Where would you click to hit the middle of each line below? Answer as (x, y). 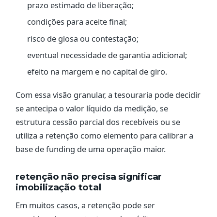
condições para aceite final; (77, 22)
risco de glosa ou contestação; (83, 38)
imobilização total (58, 187)
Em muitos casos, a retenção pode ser (85, 205)
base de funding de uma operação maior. (91, 149)
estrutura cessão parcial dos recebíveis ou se (98, 122)
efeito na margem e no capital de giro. (97, 72)
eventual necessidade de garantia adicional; (107, 55)
